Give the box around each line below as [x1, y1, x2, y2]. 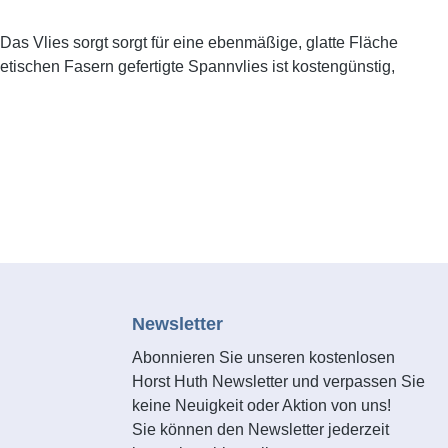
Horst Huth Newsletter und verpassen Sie [132, 373, 425, 390]
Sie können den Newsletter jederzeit [132, 421, 389, 438]
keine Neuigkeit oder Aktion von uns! [132, 397, 391, 414]
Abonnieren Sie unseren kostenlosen [132, 349, 395, 366]
